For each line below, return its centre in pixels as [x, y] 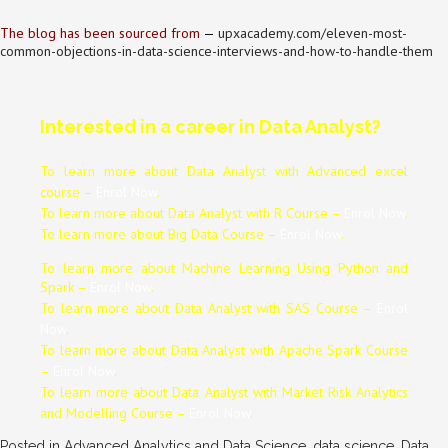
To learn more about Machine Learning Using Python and [224, 267]
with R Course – [295, 212]
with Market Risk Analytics [330, 391]
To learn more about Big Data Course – [160, 233]
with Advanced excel [341, 170]
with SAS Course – [317, 307]
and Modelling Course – [114, 412]
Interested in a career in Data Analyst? [210, 126]
